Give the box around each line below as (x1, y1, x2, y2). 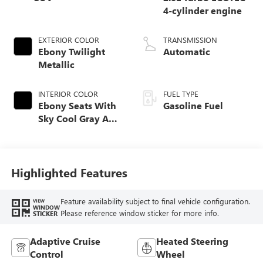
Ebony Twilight (38, 45, 105, 58)
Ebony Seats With (38, 99, 116, 112)
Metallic (38, 58, 75, 71)
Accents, (38, 138, 75, 151)
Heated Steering (156, 235, 228, 248)
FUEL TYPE (163, 89, 198, 99)
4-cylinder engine (163, 4, 242, 17)
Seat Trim (38, 177, 80, 190)
